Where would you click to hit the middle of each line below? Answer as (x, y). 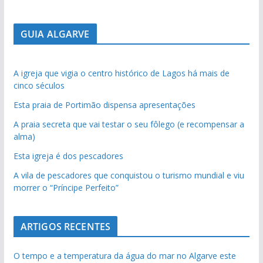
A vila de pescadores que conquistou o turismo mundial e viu (129, 175)
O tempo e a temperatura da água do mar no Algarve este (124, 255)
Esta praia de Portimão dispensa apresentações (104, 104)
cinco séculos (39, 85)
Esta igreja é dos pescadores (68, 156)
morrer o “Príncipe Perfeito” (66, 187)
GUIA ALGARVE (55, 34)
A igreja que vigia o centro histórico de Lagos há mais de (121, 73)
